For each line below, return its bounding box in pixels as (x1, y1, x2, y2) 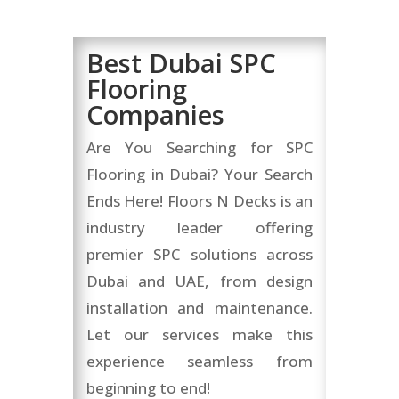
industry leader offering (85, 217, 313, 239)
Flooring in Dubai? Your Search (85, 164, 313, 185)
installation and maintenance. (85, 297, 313, 319)
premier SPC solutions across (85, 244, 313, 265)
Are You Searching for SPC (85, 137, 313, 159)
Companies (85, 97, 224, 133)
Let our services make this (85, 324, 313, 346)
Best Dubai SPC (85, 45, 276, 81)
